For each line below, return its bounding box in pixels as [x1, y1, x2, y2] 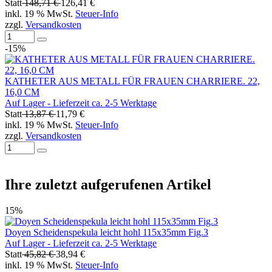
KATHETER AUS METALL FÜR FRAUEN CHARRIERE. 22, [5, 75, 260, 86]
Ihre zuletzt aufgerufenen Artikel [5, 177, 211, 193]
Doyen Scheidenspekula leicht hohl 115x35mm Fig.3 [5, 227, 208, 238]
